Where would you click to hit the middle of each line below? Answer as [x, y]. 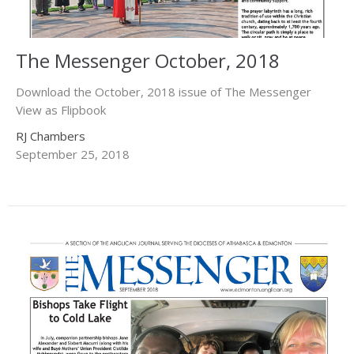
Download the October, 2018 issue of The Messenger [164, 91]
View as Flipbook [61, 109]
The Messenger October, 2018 [148, 60]
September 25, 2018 [73, 154]
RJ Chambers [51, 136]
